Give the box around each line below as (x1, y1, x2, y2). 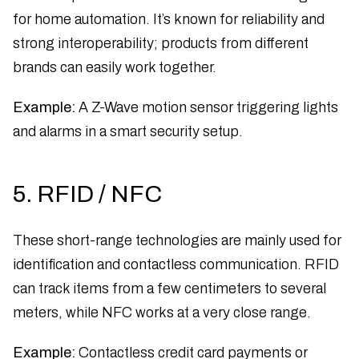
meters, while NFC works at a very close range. (13, 304, 311, 321)
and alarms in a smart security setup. (13, 123, 243, 139)
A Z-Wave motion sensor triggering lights (75, 99, 338, 115)
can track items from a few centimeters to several (13, 280, 326, 296)
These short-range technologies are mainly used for (13, 232, 341, 248)
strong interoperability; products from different (13, 34, 309, 51)
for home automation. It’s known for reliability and (13, 10, 325, 27)
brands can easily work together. (13, 58, 216, 75)
